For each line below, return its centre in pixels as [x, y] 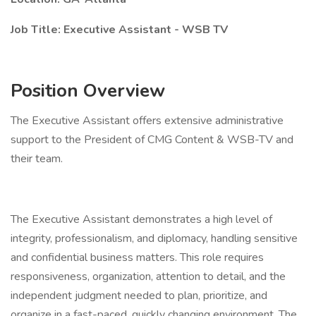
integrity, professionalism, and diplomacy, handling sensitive [154, 238]
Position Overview [88, 91]
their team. [37, 159]
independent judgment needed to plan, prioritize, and [139, 296]
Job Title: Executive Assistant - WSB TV [119, 30]
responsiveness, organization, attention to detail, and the [148, 276]
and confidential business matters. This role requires [137, 257]
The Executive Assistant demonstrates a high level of [141, 219]
